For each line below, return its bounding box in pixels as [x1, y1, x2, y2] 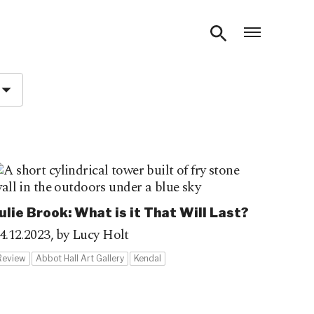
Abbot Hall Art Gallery [36, 253, 125, 264]
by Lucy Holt [55, 225, 129, 245]
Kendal [134, 253, 162, 264]
